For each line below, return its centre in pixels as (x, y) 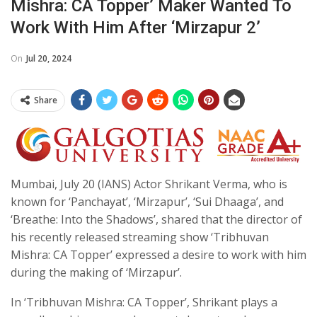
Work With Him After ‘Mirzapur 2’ (136, 27)
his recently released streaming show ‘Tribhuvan (140, 237)
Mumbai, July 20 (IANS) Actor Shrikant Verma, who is (149, 184)
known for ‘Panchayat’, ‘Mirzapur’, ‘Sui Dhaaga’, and (147, 202)
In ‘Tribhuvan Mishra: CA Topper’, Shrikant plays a (144, 302)
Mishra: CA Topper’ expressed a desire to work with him (158, 255)
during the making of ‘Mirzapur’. (96, 273)
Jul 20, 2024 (49, 58)
